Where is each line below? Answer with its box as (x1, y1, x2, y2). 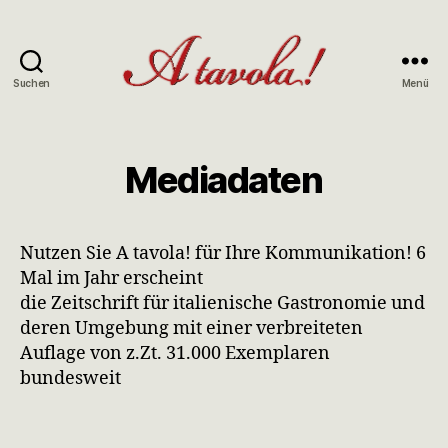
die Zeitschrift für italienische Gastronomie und (20, 292, 425, 315)
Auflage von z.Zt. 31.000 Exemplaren (20, 342, 330, 365)
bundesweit (20, 367, 121, 390)
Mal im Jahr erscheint (20, 267, 203, 290)
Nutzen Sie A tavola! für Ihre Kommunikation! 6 (20, 242, 426, 265)
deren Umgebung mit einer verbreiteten (20, 317, 363, 340)
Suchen (12, 76, 51, 89)
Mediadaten (125, 158, 323, 202)
